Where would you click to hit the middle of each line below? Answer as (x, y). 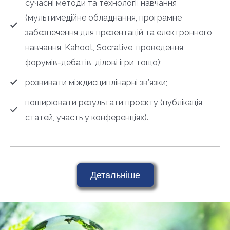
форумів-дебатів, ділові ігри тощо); (93, 63)
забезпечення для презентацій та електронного (119, 33)
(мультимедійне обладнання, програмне (103, 18)
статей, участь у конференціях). (87, 118)
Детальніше (115, 175)
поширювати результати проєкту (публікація (114, 103)
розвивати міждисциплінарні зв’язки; (96, 83)
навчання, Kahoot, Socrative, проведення (104, 48)
